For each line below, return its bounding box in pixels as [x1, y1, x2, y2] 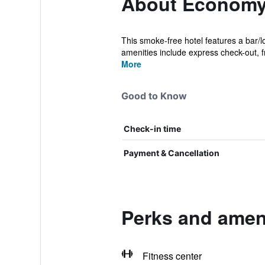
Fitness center [142, 249, 202, 263]
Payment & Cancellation [123, 148, 219, 158]
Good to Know [121, 90, 187, 102]
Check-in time [123, 124, 181, 134]
